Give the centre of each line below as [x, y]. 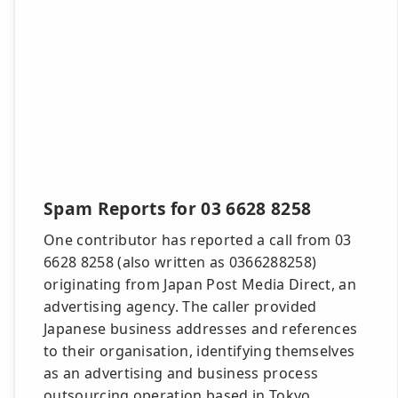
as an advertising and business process [181, 373]
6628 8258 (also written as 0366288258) [180, 262]
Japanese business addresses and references [201, 329]
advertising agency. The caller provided [180, 306]
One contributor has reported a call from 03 [198, 240]
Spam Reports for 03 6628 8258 [178, 208]
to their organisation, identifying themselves [199, 351]
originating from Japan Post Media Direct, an [200, 284]
